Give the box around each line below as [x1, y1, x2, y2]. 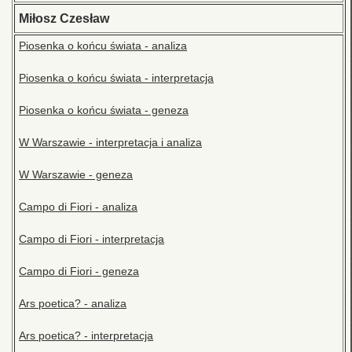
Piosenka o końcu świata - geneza [19, 104, 189, 117]
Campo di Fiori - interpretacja [19, 233, 164, 246]
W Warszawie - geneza [19, 168, 133, 181]
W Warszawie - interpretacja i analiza [19, 136, 202, 149]
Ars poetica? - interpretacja [19, 329, 153, 343]
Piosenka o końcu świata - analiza [19, 39, 187, 53]
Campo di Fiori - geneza [19, 265, 139, 278]
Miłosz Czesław [19, 12, 109, 26]
